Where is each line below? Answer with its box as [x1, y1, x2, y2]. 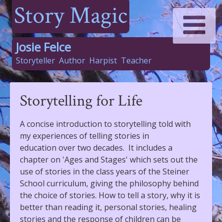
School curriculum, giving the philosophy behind [20, 178, 199, 189]
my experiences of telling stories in [20, 130, 149, 141]
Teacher [121, 55, 152, 66]
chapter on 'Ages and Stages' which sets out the [20, 154, 198, 165]
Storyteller [16, 55, 55, 66]
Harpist [89, 55, 117, 66]
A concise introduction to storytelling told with [20, 118, 191, 129]
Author [59, 55, 85, 66]
